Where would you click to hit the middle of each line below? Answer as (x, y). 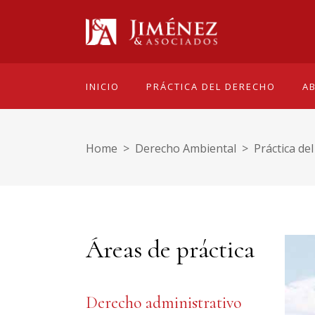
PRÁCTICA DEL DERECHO (211, 86)
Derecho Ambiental (186, 148)
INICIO (103, 86)
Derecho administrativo (163, 303)
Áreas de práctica (170, 249)
